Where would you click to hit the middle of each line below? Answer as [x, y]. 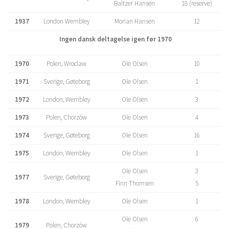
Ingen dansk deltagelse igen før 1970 [115, 39]
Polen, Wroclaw [66, 64]
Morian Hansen [134, 21]
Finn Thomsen [134, 183]
